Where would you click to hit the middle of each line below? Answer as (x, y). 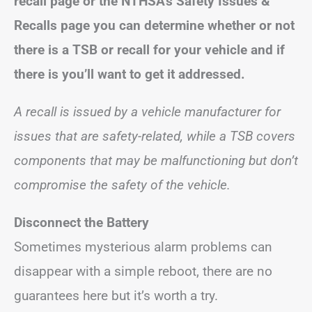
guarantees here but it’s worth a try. (116, 296)
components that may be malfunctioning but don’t (156, 161)
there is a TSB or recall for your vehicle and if (149, 50)
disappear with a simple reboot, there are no (143, 271)
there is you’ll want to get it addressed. (130, 74)
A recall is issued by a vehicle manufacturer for (147, 112)
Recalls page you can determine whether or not (154, 25)
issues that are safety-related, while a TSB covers (155, 136)
